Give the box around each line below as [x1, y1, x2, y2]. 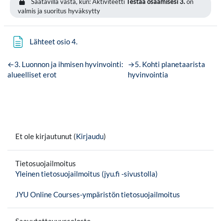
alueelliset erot [7, 70, 57, 79]
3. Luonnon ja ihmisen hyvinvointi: [14, 60, 124, 69]
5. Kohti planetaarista [134, 60, 205, 69]
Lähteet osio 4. [30, 37, 77, 46]
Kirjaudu [76, 132, 104, 141]
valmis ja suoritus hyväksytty [18, 6, 100, 15]
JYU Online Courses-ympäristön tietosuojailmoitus [15, 190, 180, 199]
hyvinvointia [127, 70, 168, 79]
